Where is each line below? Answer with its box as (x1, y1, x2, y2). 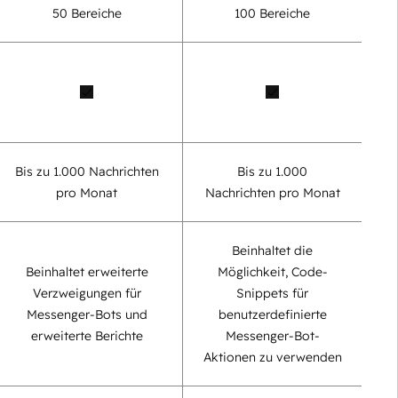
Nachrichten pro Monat (204, 184, 340, 201)
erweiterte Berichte (30, 327, 143, 344)
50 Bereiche (52, 4, 122, 21)
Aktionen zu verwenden (203, 348, 342, 365)
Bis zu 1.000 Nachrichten (14, 163, 159, 179)
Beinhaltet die (232, 242, 313, 259)
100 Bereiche (235, 4, 310, 21)
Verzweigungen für (32, 284, 141, 301)
